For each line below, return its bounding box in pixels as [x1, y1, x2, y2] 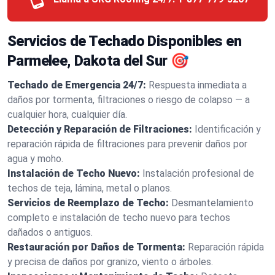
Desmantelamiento [171, 197, 254, 209]
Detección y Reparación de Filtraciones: [7, 123, 192, 135]
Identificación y [195, 123, 261, 135]
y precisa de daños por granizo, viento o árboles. [7, 256, 213, 268]
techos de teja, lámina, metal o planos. [7, 182, 172, 194]
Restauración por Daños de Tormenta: [7, 241, 185, 253]
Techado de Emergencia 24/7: [7, 79, 146, 91]
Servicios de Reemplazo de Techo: [7, 197, 169, 209]
